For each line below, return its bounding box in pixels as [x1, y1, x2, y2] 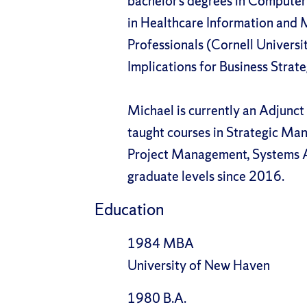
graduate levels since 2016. [127, 167, 284, 185]
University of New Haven [127, 256, 270, 274]
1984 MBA [127, 234, 194, 252]
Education [95, 199, 164, 220]
